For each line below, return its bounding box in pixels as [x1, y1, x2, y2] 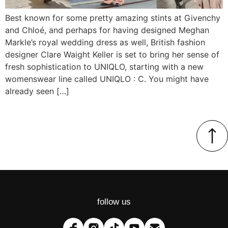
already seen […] [5, 86, 69, 97]
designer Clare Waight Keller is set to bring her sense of [5, 49, 219, 60]
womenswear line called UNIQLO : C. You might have [5, 74, 209, 84]
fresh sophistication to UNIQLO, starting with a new [5, 62, 204, 72]
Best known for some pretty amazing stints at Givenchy [5, 13, 220, 23]
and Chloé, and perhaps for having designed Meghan [5, 25, 209, 36]
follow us [97, 196, 131, 207]
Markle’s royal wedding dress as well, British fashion [5, 37, 205, 48]
